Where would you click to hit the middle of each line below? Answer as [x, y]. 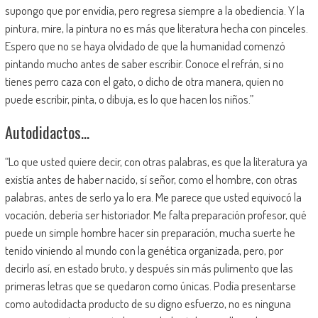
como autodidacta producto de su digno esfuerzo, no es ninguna [148, 303]
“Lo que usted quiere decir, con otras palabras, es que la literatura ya [156, 161]
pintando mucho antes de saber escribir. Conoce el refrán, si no [144, 63]
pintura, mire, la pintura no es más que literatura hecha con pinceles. [156, 28]
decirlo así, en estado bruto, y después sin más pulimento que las [149, 268]
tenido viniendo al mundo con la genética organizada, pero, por [144, 250]
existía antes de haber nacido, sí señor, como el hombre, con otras [151, 179]
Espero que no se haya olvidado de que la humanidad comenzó [145, 45]
